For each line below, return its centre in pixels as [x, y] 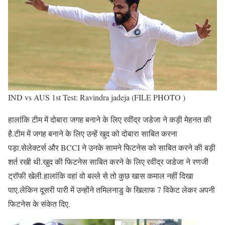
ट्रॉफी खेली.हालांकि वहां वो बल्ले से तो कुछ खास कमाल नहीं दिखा [101, 176]
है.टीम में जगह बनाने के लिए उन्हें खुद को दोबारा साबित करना [93, 134]
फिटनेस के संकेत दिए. [39, 204]
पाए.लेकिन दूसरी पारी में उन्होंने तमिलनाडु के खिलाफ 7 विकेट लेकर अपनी [111, 190]
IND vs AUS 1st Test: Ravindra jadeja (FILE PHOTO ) [97, 97]
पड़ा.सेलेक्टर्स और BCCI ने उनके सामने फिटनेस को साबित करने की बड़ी [112, 148]
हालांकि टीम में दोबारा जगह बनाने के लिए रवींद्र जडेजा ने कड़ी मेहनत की [110, 120]
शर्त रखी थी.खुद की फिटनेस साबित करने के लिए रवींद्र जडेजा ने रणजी [108, 162]
